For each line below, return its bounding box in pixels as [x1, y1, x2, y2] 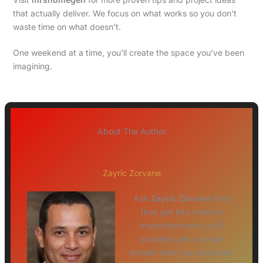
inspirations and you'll [140, 220, 223, 231]
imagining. [12, 61, 52, 72]
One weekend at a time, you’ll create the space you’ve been [12, 48, 244, 58]
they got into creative [140, 207, 223, 217]
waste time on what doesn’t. [12, 22, 121, 32]
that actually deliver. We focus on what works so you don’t [12, 8, 237, 19]
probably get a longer [140, 234, 224, 244]
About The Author [97, 126, 166, 137]
